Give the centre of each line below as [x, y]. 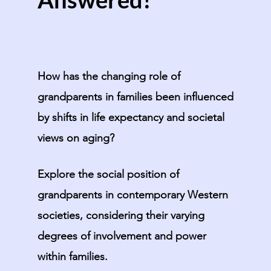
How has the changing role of [109, 76]
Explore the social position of [108, 174]
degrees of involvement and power [122, 236]
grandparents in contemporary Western [132, 195]
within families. [72, 256]
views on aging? [76, 138]
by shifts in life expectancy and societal [131, 117]
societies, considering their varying [121, 215]
